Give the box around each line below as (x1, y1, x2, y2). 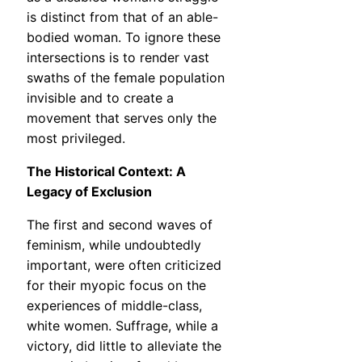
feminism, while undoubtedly (27, 237, 201, 254)
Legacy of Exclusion (27, 183, 152, 200)
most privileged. (27, 130, 125, 147)
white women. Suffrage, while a (27, 318, 218, 335)
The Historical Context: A (27, 163, 186, 180)
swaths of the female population (27, 69, 225, 86)
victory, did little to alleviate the (27, 338, 221, 355)
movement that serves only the (27, 110, 217, 127)
